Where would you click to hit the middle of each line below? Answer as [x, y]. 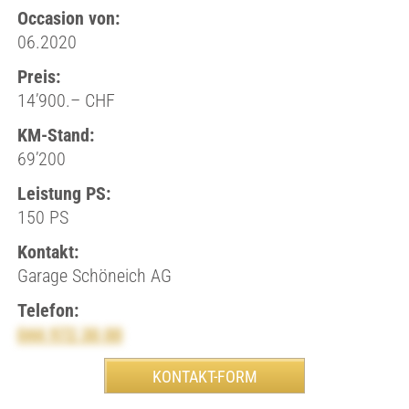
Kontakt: [47, 252]
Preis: [38, 77]
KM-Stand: [55, 135]
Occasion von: [68, 18]
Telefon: [47, 310]
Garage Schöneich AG [94, 276]
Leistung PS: [63, 194]
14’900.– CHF [66, 100]
